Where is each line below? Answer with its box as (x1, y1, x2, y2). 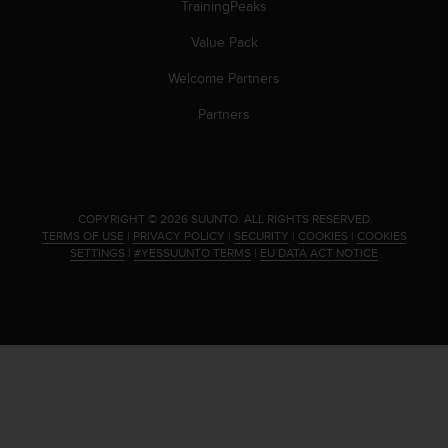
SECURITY (233, 226, 289, 244)
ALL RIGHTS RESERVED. (244, 209, 376, 227)
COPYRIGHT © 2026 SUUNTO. (78, 209, 241, 227)
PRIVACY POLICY (132, 226, 225, 244)
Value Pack (190, 31, 258, 52)
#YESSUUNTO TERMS (134, 243, 251, 261)
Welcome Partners (168, 67, 280, 88)
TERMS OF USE (41, 226, 124, 244)
